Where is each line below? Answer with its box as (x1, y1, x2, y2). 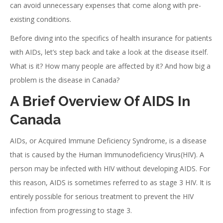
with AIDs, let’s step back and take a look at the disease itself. (10, 47, 208, 57)
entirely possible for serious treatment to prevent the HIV (10, 192, 194, 201)
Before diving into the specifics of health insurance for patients (10, 33, 212, 43)
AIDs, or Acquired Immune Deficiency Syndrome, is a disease (10, 136, 207, 145)
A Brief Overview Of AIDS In (10, 93, 190, 110)
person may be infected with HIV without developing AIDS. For (10, 164, 210, 173)
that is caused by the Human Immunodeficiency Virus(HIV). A (10, 150, 204, 159)
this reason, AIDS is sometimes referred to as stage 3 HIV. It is (10, 178, 211, 187)
